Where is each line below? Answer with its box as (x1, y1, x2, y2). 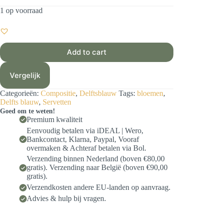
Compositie (41, 89, 76, 97)
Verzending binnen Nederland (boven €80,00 (27, 155, 165, 163)
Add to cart (67, 47, 107, 57)
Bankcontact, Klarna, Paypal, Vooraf (27, 135, 139, 143)
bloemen (137, 89, 163, 97)
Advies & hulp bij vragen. (27, 194, 106, 203)
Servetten (43, 97, 71, 106)
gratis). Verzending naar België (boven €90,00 (27, 163, 168, 172)
